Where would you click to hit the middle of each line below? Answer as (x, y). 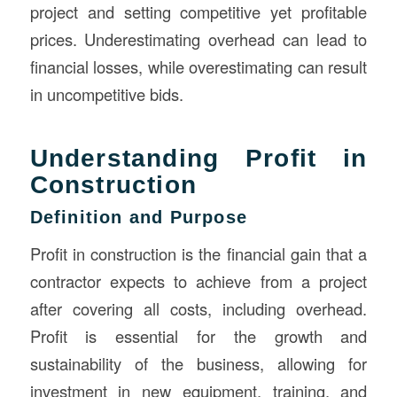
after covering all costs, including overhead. (198, 309)
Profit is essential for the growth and (198, 336)
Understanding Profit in (198, 158)
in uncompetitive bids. (106, 93)
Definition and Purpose (138, 217)
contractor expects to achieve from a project (198, 281)
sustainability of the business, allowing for (198, 364)
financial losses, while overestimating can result (198, 66)
